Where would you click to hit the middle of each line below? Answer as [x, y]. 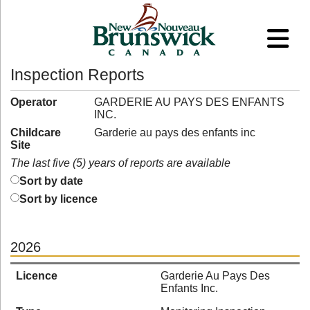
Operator [34, 102]
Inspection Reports [77, 75]
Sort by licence [58, 199]
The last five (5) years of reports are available [120, 163]
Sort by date [51, 181]
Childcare [36, 133]
